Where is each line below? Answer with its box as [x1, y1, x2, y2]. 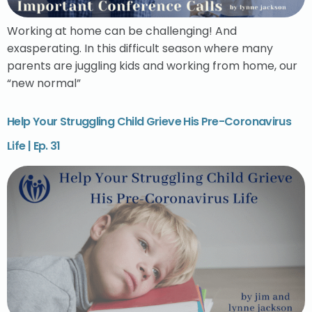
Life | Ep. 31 [7, 137, 61, 154]
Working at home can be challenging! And [7, 23, 237, 40]
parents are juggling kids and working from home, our [7, 58, 297, 75]
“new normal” [7, 75, 81, 92]
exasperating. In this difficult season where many [7, 40, 273, 57]
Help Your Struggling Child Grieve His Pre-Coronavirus [7, 113, 292, 130]
